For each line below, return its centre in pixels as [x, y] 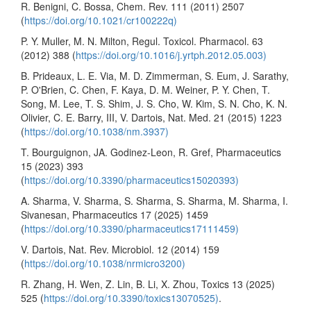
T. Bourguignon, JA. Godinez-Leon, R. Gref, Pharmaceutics [151, 152]
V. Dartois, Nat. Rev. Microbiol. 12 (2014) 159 [120, 249]
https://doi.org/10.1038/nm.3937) [96, 131]
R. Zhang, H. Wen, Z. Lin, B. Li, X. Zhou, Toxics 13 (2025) [148, 284]
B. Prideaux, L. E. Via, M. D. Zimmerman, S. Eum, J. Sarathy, [155, 75]
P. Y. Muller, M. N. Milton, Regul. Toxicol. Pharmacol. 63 [142, 41]
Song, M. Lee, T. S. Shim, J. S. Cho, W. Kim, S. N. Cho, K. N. [154, 103]
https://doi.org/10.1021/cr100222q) [101, 20]
